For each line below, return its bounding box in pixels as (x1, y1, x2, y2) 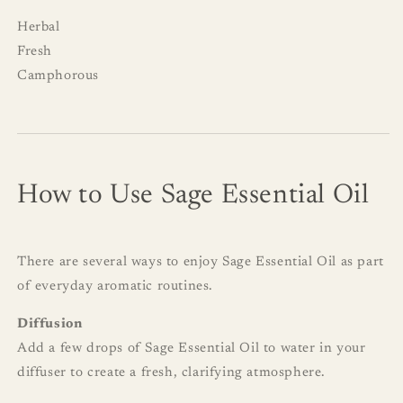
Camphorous (17, 69, 99, 84)
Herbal (17, 21, 60, 35)
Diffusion (17, 318, 83, 332)
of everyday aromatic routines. (17, 280, 214, 294)
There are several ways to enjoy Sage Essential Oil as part (17, 255, 384, 270)
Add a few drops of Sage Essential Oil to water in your (17, 342, 366, 356)
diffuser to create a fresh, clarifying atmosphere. (17, 366, 327, 381)
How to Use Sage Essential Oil (17, 183, 370, 210)
